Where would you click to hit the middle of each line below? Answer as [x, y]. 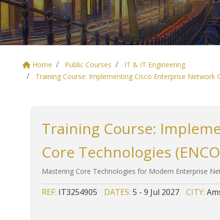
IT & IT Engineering [155, 65]
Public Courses [88, 65]
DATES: [118, 192]
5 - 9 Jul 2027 [156, 192]
